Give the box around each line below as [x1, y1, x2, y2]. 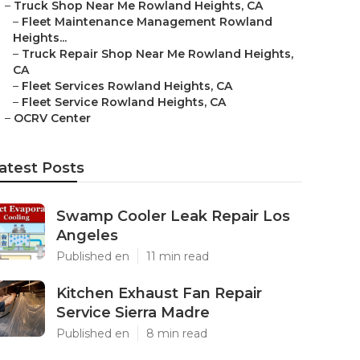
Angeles [56, 227, 118, 244]
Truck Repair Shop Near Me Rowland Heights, [22, 47, 293, 61]
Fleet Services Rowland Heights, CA [22, 79, 232, 93]
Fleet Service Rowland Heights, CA [22, 95, 226, 109]
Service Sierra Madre [56, 304, 210, 321]
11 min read [146, 249, 209, 264]
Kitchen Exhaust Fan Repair [56, 284, 262, 302]
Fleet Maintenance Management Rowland [22, 14, 272, 29]
